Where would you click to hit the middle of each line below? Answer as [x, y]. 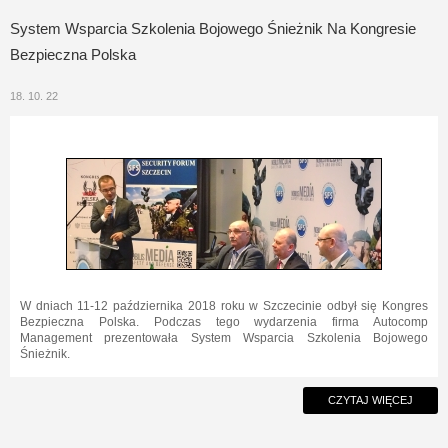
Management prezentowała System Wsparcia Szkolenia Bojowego [224, 338]
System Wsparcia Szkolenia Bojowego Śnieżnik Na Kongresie [213, 28]
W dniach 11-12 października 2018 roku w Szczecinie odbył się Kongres [224, 306]
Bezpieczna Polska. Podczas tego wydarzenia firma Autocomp [224, 322]
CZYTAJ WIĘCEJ [370, 400]
